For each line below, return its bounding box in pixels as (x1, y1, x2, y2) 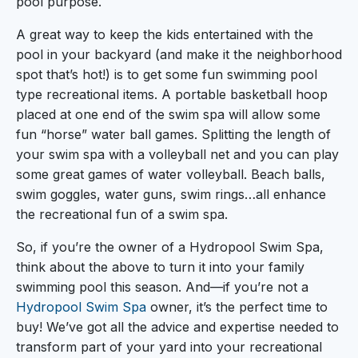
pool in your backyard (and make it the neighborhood (16, 46, 342, 62)
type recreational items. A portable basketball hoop (16, 86, 328, 102)
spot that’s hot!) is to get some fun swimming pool (16, 66, 317, 82)
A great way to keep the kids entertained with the (16, 26, 313, 42)
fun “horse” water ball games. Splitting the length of (16, 126, 331, 142)
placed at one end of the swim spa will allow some (16, 106, 320, 122)
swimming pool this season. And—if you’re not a (16, 279, 308, 295)
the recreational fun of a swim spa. (16, 206, 228, 222)
